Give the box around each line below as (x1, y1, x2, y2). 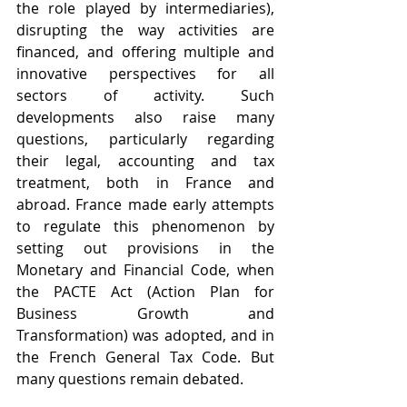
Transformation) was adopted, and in (16, 325, 274, 346)
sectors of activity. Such (16, 85, 274, 106)
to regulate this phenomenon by (16, 216, 274, 237)
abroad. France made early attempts (16, 194, 274, 215)
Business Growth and (16, 303, 274, 324)
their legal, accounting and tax (16, 151, 274, 172)
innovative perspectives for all (16, 64, 274, 84)
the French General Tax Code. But (16, 347, 274, 368)
